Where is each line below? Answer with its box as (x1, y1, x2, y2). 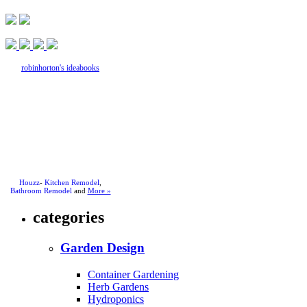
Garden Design (60, 240, 145, 255)
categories (33, 208, 104, 226)
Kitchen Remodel (45, 178, 99, 186)
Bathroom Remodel (10, 186, 72, 195)
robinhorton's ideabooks (21, 63, 99, 73)
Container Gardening (88, 268, 179, 280)
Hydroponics (88, 293, 144, 305)
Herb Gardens (88, 280, 149, 293)
